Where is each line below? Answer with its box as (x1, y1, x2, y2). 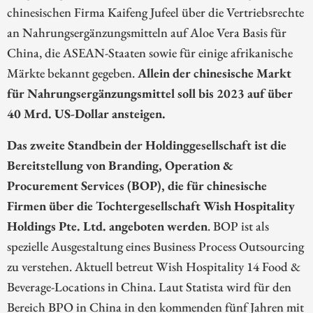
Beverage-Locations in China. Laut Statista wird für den (7, 277, 291, 295)
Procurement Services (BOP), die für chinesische (7, 176, 267, 194)
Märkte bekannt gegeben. (7, 64, 138, 81)
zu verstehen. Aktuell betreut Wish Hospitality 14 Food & (7, 257, 300, 275)
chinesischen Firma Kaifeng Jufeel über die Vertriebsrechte (7, 3, 304, 20)
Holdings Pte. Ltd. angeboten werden (7, 217, 208, 234)
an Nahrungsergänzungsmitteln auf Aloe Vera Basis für (7, 23, 286, 41)
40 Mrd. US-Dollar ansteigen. (7, 104, 166, 122)
